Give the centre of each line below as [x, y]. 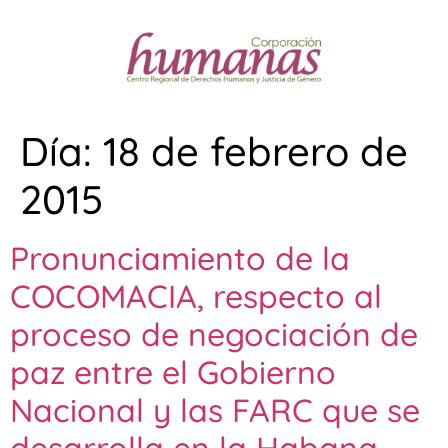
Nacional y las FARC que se [215, 410]
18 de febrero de [255, 151]
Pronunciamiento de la [180, 258]
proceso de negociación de [214, 334]
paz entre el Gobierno [173, 372]
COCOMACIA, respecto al [196, 296]
